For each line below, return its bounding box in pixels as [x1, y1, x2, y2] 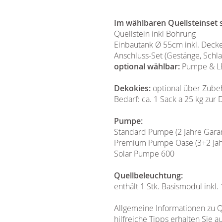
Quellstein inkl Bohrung [114, 28, 196, 39]
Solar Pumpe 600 [114, 148, 176, 159]
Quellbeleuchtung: [114, 170, 183, 181]
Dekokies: [114, 83, 151, 94]
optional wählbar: [114, 61, 180, 72]
